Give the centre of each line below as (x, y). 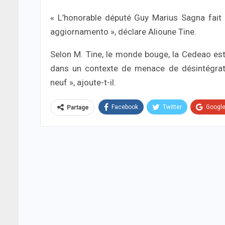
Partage (78, 108)
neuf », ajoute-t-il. (83, 83)
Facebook (125, 107)
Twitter (172, 107)
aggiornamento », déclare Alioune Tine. (123, 32)
